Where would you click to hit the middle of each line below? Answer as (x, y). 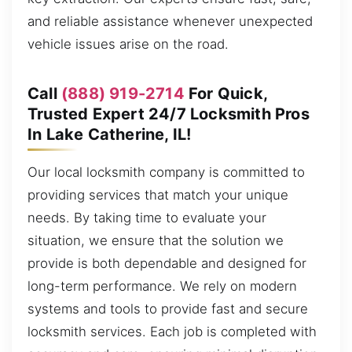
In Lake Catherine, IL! (110, 134)
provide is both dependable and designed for (167, 263)
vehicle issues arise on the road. (128, 44)
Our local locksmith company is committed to (166, 172)
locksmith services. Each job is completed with (172, 331)
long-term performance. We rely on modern (162, 286)
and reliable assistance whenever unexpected (170, 21)
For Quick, (226, 93)
